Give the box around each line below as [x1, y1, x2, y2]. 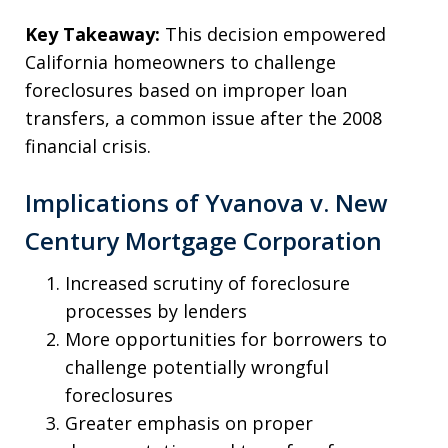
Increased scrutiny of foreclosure [65, 270, 350, 295]
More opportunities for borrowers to [65, 326, 387, 351]
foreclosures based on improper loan [25, 77, 347, 102]
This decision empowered [160, 21, 386, 46]
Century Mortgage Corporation [25, 223, 382, 257]
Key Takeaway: [25, 21, 160, 46]
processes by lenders [65, 298, 247, 323]
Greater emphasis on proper [65, 410, 313, 435]
